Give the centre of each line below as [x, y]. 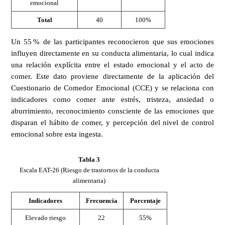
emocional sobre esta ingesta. [57, 134]
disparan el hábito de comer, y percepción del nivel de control [113, 122]
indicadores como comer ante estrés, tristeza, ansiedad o [113, 99]
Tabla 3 [89, 160]
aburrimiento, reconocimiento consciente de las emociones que [113, 111]
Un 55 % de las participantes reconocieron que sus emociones [113, 41]
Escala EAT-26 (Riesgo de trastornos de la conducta [89, 170]
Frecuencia [101, 201]
